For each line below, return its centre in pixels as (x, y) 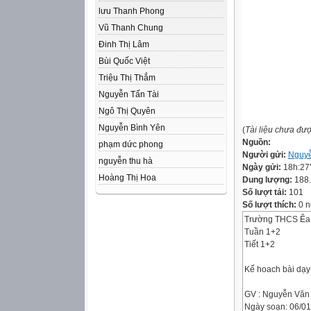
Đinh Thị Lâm (124, 44)
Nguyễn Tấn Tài (129, 94)
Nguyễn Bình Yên (132, 128)
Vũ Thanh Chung (131, 28)
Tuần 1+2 (262, 232)
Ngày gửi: (263, 167)
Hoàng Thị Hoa (127, 178)
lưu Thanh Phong (132, 11)
